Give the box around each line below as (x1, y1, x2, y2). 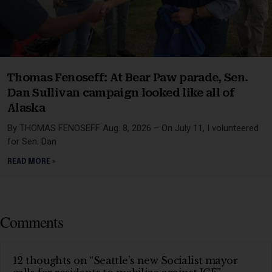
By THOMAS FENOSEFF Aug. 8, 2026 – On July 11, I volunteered (7, 123, 259, 134)
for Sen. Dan (7, 136, 56, 148)
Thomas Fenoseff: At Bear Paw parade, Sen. (7, 71, 248, 84)
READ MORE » (7, 158, 55, 166)
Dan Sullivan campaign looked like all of (7, 86, 235, 100)
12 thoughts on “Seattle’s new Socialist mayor (13, 254, 238, 267)
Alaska (7, 101, 46, 115)
